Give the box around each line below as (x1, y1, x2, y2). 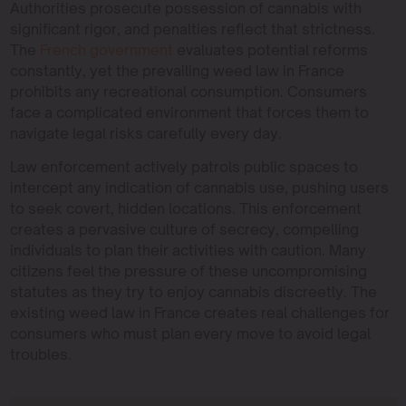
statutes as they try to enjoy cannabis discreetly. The (9, 282, 377, 301)
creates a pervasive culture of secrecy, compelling (9, 219, 359, 238)
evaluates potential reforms (172, 40, 368, 59)
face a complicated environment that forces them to (9, 102, 369, 121)
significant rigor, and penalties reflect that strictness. (9, 19, 375, 38)
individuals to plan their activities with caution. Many (9, 240, 366, 259)
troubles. (9, 344, 72, 363)
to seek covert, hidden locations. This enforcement (9, 198, 362, 217)
